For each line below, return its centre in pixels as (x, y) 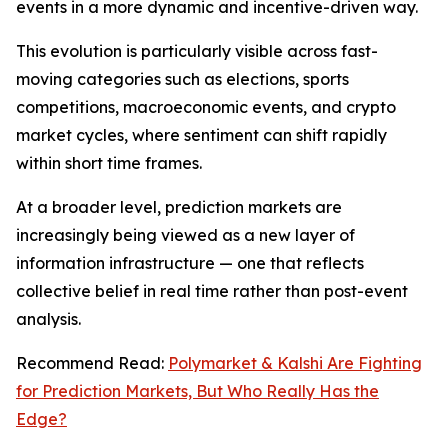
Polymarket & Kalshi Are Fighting (295, 363)
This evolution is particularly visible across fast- (197, 51)
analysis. (48, 319)
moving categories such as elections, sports (182, 79)
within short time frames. (109, 163)
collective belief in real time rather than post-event (212, 291)
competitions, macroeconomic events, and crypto (206, 107)
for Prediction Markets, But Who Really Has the (197, 391)
